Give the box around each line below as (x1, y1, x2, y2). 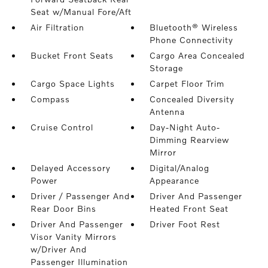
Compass (30, 94, 70, 105)
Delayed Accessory (30, 163, 111, 173)
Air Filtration (30, 22, 84, 33)
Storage (150, 63, 184, 74)
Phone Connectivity (150, 35, 234, 45)
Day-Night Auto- (150, 122, 221, 133)
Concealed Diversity (150, 94, 235, 105)
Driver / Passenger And (30, 191, 130, 202)
